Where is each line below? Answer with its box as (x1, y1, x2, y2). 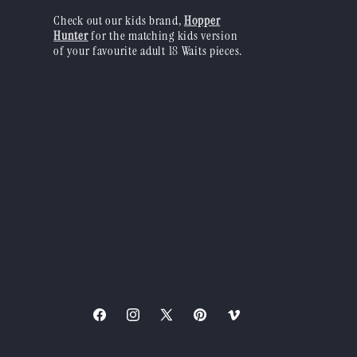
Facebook (90, 316, 131, 331)
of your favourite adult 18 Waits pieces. (53, 43, 243, 59)
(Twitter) (157, 335, 197, 351)
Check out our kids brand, (53, 13, 185, 29)
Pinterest (190, 316, 229, 331)
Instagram (124, 316, 168, 331)
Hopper (184, 13, 221, 29)
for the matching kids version (88, 28, 238, 44)
